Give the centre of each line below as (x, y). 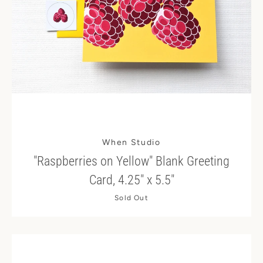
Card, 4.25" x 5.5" (131, 180)
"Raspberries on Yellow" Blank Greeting (131, 161)
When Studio (131, 142)
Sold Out (131, 198)
